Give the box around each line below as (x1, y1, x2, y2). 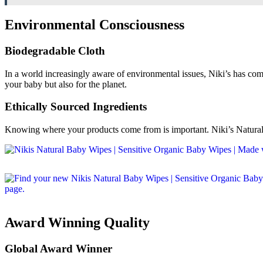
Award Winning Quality (5, 215, 150, 231)
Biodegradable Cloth (5, 45, 105, 57)
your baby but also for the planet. (5, 79, 127, 89)
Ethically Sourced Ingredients (5, 100, 147, 113)
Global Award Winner (5, 242, 112, 255)
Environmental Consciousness (5, 17, 184, 33)
